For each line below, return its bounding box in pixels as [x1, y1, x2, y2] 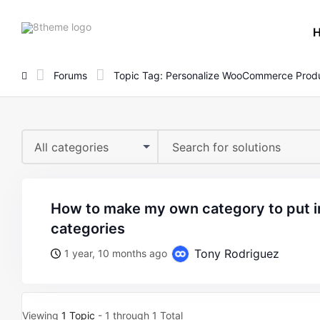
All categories [34, 140, 109, 154]
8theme [91, 19, 126, 32]
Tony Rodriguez [191, 246, 279, 261]
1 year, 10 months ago [64, 247, 167, 259]
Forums [54, 69, 87, 81]
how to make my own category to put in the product [51, 200, 61, 217]
